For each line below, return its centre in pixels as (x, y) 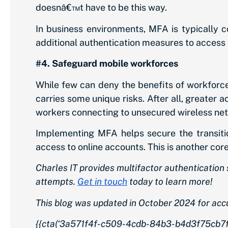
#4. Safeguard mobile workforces (107, 64)
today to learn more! (170, 182)
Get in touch (102, 182)
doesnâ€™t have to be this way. (101, 8)
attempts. (55, 182)
